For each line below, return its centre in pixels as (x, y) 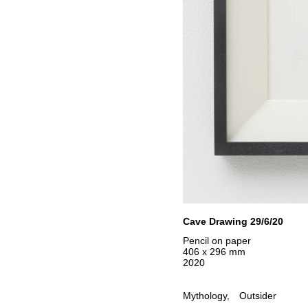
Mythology (205, 295)
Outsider (257, 295)
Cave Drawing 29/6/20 (233, 222)
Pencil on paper (217, 241)
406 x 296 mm (214, 252)
